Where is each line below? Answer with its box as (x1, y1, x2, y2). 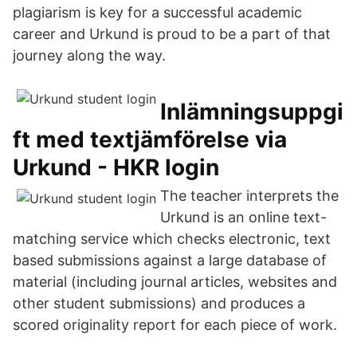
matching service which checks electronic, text (13, 230, 331, 247)
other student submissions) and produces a (13, 295, 305, 312)
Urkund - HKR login (13, 154, 219, 181)
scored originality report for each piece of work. (13, 316, 337, 333)
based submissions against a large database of (13, 252, 327, 269)
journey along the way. (13, 47, 166, 64)
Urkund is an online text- (160, 209, 327, 226)
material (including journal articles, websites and (13, 273, 337, 290)
